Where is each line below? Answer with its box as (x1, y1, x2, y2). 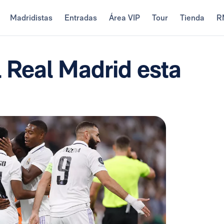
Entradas (64, 13, 97, 22)
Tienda (179, 13, 204, 22)
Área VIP (108, 13, 140, 22)
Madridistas (9, 13, 52, 22)
